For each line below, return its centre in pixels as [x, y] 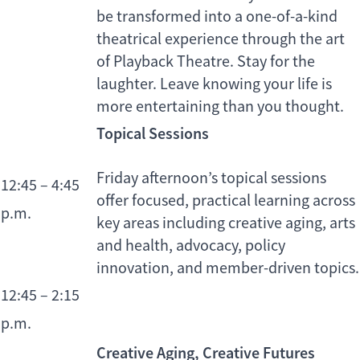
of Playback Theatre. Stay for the [206, 62]
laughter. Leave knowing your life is [214, 84]
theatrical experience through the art [221, 39]
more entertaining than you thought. [220, 107]
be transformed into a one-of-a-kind [217, 17]
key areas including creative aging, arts [226, 223]
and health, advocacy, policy [191, 246]
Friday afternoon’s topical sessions [211, 178]
